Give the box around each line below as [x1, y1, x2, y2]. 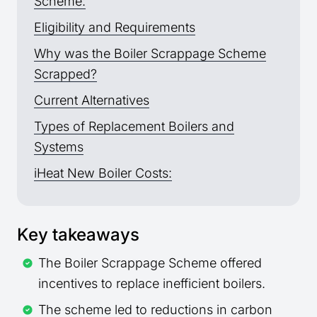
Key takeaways [17, 224, 139, 246]
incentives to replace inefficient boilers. [38, 276, 265, 292]
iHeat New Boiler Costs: [34, 166, 172, 181]
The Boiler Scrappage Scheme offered [38, 255, 262, 271]
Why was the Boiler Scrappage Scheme [34, 46, 266, 62]
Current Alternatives [34, 93, 149, 108]
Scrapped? [34, 67, 97, 82]
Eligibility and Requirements [34, 20, 195, 35]
